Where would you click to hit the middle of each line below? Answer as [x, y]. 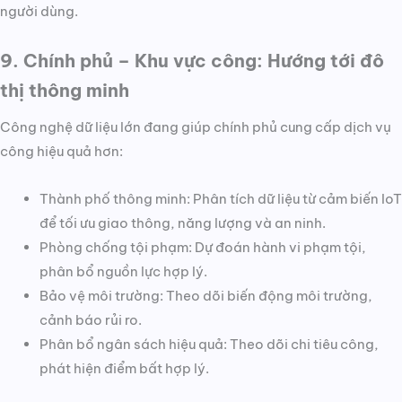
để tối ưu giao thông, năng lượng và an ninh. [182, 223]
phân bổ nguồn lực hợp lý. [123, 271]
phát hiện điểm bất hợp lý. [124, 368]
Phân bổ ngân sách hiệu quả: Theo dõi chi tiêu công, [209, 344]
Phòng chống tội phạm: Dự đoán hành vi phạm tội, [202, 247]
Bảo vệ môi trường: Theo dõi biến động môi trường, [205, 295]
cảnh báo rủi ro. [90, 319]
